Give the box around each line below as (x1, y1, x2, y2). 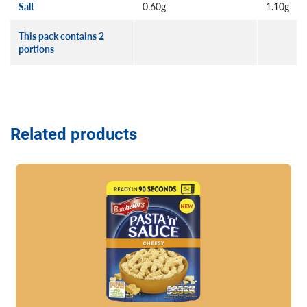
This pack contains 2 (19, 29, 104, 42)
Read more (16, 158, 66, 173)
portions (19, 42, 54, 56)
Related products (10, 123, 137, 145)
